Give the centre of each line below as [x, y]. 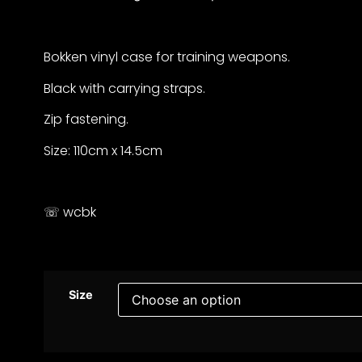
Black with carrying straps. [124, 88]
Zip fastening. [86, 120]
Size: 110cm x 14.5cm [103, 150]
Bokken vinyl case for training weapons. [166, 57]
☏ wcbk [69, 213]
